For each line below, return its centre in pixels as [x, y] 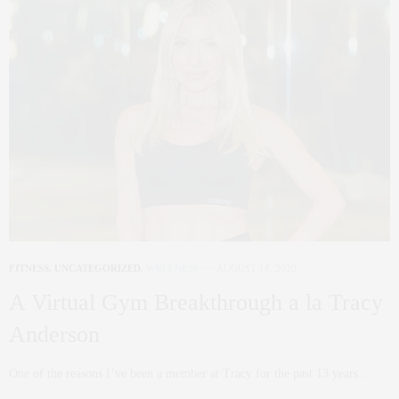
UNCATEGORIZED [98, 269]
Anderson [54, 335]
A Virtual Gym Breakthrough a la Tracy [196, 303]
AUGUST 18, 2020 [256, 269]
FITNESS [29, 269]
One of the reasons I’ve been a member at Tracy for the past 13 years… [190, 374]
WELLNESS [172, 269]
